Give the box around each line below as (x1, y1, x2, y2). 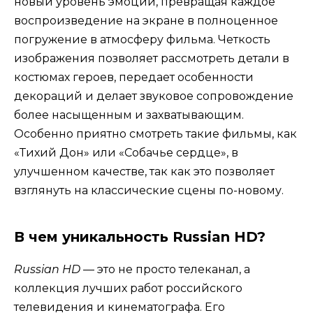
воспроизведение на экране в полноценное (14, 14, 278, 28)
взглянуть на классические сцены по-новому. (14, 184, 284, 198)
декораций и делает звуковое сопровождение (14, 89, 293, 103)
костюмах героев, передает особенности (14, 71, 254, 85)
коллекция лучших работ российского (14, 282, 242, 296)
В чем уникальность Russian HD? (14, 228, 265, 246)
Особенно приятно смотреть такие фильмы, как (14, 127, 297, 141)
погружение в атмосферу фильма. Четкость (14, 33, 270, 47)
